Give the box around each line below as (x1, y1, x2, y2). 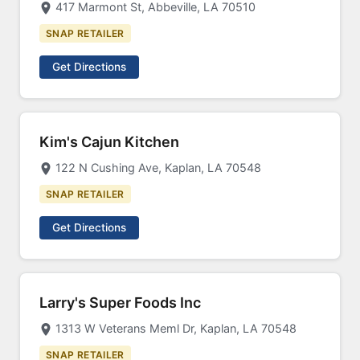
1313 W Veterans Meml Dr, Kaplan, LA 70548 (55, 321, 297, 335)
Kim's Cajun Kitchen (39, 133, 179, 150)
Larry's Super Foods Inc (39, 294, 201, 311)
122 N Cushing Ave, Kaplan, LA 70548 (55, 161, 261, 174)
